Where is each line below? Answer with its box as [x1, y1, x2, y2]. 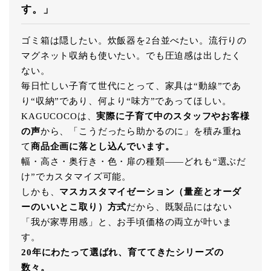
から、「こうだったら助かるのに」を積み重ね [40, 126, 242, 137]
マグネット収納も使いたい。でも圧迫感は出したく [21, 51, 242, 61]
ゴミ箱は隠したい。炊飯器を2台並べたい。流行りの [21, 36, 247, 46]
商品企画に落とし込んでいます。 [30, 142, 175, 152]
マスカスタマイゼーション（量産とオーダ [59, 187, 242, 197]
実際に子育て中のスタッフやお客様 [96, 111, 250, 122]
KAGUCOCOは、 [21, 111, 97, 122]
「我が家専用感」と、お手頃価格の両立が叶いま [21, 217, 232, 227]
